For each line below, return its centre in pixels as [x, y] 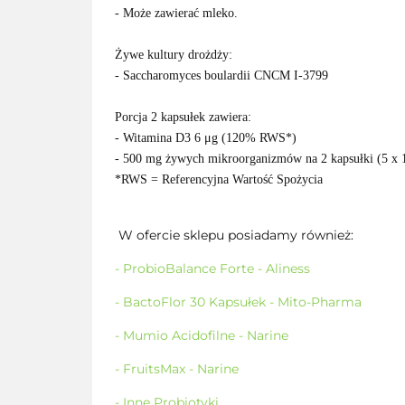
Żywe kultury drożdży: [174, 55]
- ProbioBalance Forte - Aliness [212, 268]
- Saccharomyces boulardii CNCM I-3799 [221, 75]
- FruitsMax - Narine [177, 369]
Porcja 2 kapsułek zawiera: [183, 117]
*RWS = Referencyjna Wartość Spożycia [219, 179]
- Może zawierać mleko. [176, 13]
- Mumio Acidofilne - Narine [202, 335]
